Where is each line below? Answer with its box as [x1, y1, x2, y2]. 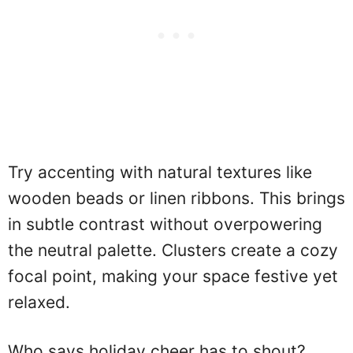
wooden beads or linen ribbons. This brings [8, 188, 345, 208]
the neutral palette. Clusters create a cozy [8, 240, 338, 260]
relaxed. [8, 292, 70, 312]
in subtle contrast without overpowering [8, 214, 322, 234]
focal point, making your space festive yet [8, 266, 338, 286]
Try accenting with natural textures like [8, 162, 312, 182]
